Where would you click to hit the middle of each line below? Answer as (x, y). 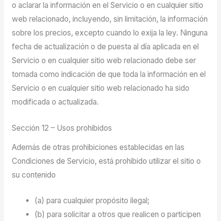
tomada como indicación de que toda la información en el (109, 74)
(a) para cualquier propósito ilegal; (92, 201)
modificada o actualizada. (55, 102)
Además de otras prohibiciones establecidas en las (98, 147)
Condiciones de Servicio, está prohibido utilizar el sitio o (106, 161)
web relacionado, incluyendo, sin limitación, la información (110, 19)
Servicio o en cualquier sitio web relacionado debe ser (104, 61)
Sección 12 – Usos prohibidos (62, 128)
